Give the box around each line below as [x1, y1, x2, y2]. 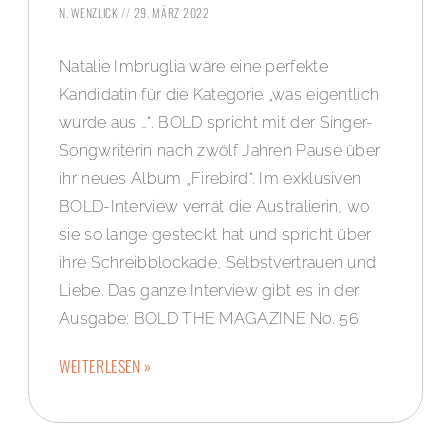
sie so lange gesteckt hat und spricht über [59, 224, 372, 244]
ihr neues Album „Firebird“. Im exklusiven [59, 168, 362, 188]
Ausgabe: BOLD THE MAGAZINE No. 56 [59, 308, 359, 328]
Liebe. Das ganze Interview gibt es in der [59, 280, 360, 300]
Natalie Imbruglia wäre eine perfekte [59, 56, 328, 76]
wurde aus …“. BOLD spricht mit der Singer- [59, 112, 374, 132]
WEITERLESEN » [59, 353, 152, 378]
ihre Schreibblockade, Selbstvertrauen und [59, 252, 377, 272]
